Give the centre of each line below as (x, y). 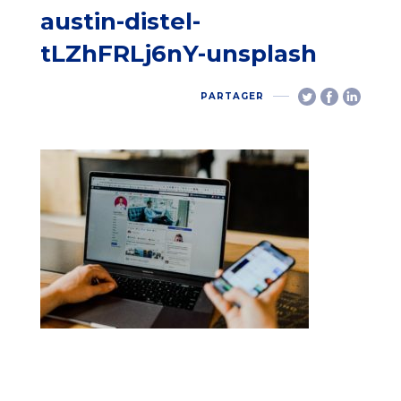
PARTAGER (233, 97)
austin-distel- (120, 21)
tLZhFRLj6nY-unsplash (178, 53)
